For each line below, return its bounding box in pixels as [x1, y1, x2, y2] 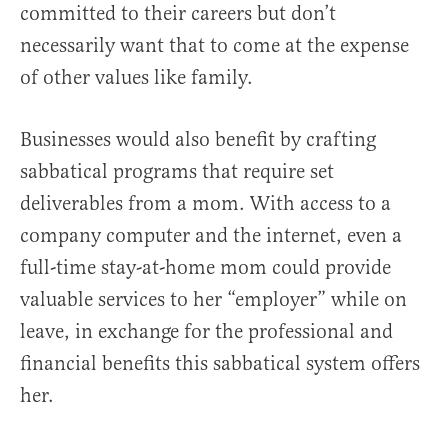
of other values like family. [20, 65, 253, 91]
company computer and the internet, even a [20, 223, 402, 249]
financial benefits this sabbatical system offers [20, 351, 420, 377]
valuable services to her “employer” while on [20, 287, 407, 313]
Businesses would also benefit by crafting [20, 127, 376, 153]
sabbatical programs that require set [20, 159, 334, 185]
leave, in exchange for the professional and [20, 319, 393, 345]
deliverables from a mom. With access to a [20, 191, 391, 217]
